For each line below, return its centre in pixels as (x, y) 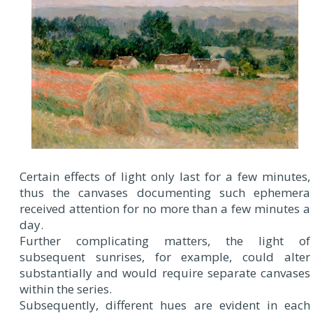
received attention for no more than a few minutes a (165, 208)
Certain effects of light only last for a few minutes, (165, 176)
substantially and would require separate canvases (165, 272)
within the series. (66, 289)
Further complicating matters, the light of (165, 240)
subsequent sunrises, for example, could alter (165, 256)
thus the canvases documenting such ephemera (165, 192)
